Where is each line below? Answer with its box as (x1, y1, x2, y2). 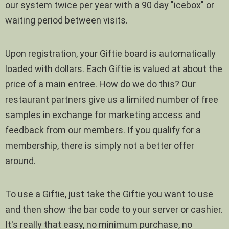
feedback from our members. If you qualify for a (5, 124, 201, 135)
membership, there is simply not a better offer (5, 140, 194, 151)
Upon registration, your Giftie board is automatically (5, 48, 216, 59)
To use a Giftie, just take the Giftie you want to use (5, 188, 213, 199)
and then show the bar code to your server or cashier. (5, 203, 223, 215)
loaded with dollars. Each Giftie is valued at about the (5, 63, 222, 74)
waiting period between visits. (5, 14, 128, 26)
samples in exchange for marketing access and (5, 109, 200, 120)
